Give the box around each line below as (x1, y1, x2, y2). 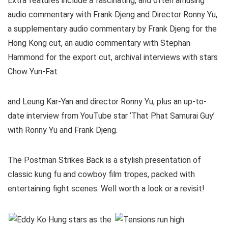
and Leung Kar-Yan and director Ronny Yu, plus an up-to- (8, 96, 207, 106)
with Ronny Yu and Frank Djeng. (8, 125, 118, 135)
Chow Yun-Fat (8, 66, 58, 76)
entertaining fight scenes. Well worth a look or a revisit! (8, 183, 205, 193)
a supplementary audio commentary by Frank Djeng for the (8, 23, 217, 34)
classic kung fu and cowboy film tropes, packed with (8, 169, 195, 179)
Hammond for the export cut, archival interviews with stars (8, 52, 218, 62)
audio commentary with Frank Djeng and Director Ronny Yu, (8, 9, 217, 19)
